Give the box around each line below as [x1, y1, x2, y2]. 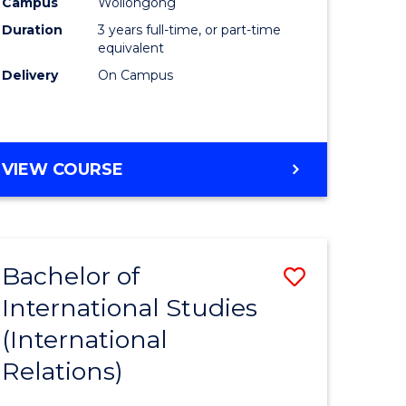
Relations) [2, 356, 124, 387]
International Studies [2, 293, 258, 324]
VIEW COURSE [2, 159, 124, 180]
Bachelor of [2, 261, 140, 292]
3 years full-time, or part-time [98, 22, 282, 39]
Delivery [2, 67, 59, 84]
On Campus [98, 67, 174, 84]
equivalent [98, 40, 165, 57]
